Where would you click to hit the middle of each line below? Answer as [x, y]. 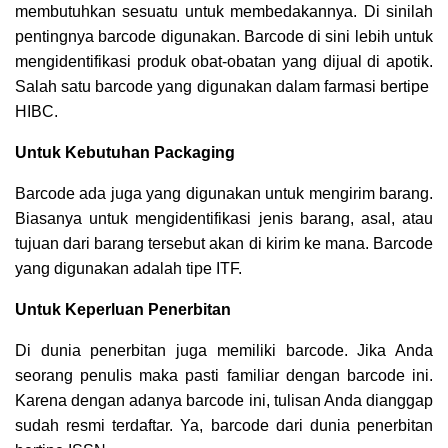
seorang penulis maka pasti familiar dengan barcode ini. [224, 376]
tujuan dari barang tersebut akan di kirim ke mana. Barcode [224, 244]
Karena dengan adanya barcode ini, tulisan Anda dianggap [224, 401]
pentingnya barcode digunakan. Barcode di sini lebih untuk [224, 37]
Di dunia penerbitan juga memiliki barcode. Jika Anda [224, 351]
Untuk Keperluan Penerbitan [123, 310]
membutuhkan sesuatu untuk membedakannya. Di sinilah [224, 12]
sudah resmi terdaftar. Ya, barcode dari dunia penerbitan [224, 426]
